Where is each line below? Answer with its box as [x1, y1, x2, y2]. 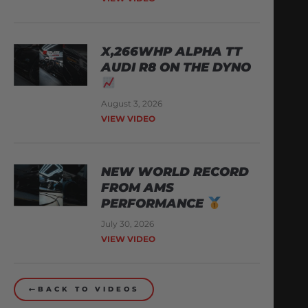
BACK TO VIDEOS [38, 285, 139, 294]
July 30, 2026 [101, 219, 155, 230]
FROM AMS [101, 180, 175, 196]
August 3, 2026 [101, 98, 163, 109]
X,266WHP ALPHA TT [101, 44, 243, 60]
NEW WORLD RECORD [101, 164, 250, 180]
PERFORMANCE [101, 196, 208, 212]
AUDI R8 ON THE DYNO [101, 60, 252, 76]
